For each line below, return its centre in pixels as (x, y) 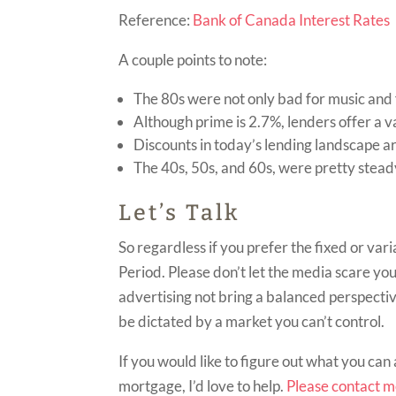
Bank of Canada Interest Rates (292, 20)
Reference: (156, 20)
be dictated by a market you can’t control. (253, 322)
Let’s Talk (179, 213)
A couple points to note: (193, 60)
